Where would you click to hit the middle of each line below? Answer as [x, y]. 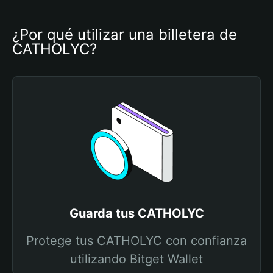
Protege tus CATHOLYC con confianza [136, 241]
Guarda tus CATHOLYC [136, 213]
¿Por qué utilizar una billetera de [125, 34]
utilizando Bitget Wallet [136, 259]
